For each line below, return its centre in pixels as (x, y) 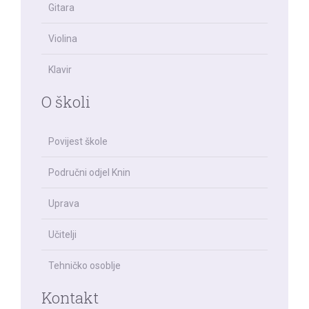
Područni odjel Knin (89, 173)
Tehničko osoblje (84, 266)
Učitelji (62, 235)
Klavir (60, 70)
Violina (63, 39)
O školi (66, 102)
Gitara (61, 8)
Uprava (64, 204)
